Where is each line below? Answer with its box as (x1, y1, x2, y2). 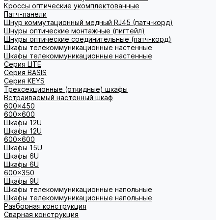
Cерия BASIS (4, 68, 47, 77)
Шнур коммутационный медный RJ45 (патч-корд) (4, 18, 173, 27)
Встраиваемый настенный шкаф (4, 93, 113, 102)
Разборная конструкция (4, 202, 86, 210)
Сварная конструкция (4, 210, 79, 219)
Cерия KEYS (4, 77, 45, 85)
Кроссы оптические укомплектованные (4, 1, 139, 10)
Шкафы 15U (4, 143, 42, 152)
